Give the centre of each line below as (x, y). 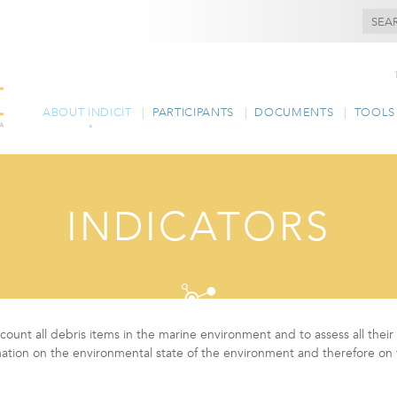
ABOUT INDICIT (87, 113)
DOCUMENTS (294, 113)
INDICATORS (198, 230)
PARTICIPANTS (193, 113)
